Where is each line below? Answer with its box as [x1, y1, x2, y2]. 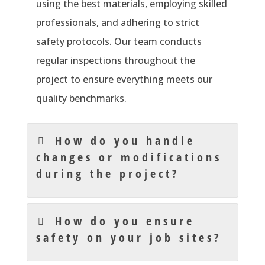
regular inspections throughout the [35, 54, 195, 67]
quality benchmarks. [35, 92, 127, 105]
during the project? [35, 166, 180, 182]
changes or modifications [35, 149, 222, 166]
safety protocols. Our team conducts [35, 35, 202, 49]
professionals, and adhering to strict [35, 16, 199, 30]
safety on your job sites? [35, 230, 222, 246]
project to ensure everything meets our [35, 73, 212, 86]
